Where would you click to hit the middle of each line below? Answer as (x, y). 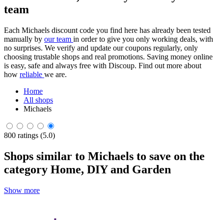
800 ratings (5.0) (29, 135)
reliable (32, 74)
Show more (22, 190)
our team (59, 39)
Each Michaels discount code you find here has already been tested (107, 30)
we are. (55, 74)
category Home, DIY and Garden (87, 169)
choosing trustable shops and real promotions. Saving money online (108, 56)
